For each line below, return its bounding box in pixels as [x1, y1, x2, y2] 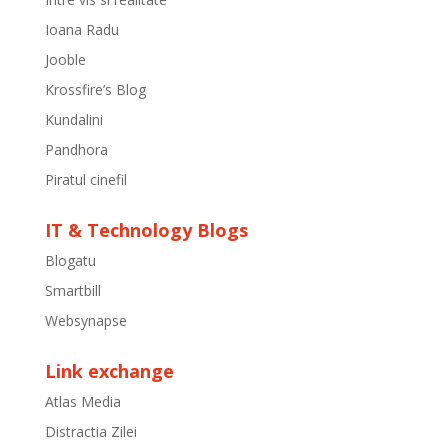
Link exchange [44, 359, 174, 383]
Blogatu [44, 251, 96, 270]
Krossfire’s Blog [44, 80, 146, 99]
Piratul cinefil [44, 170, 127, 189]
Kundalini [44, 110, 103, 129]
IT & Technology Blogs [44, 218, 248, 242]
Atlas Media [44, 392, 121, 411]
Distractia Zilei [44, 422, 137, 441]
